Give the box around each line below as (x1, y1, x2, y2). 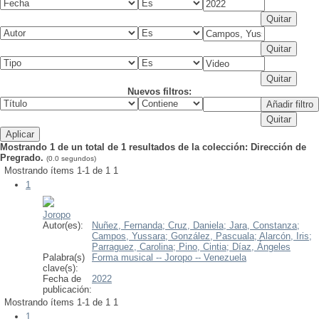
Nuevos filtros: (127, 86, 192, 98)
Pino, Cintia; (179, 241, 232, 253)
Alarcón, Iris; (259, 231, 312, 242)
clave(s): (43, 263, 78, 274)
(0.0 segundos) (46, 155, 96, 163)
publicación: (43, 284, 92, 296)
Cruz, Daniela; (168, 220, 229, 231)
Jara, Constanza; (229, 220, 300, 231)
